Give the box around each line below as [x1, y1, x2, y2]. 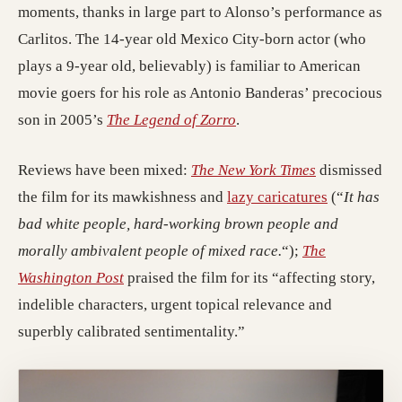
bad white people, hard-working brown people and [18, 214, 338, 232]
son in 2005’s [18, 110, 107, 128]
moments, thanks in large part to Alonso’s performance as [18, 3, 382, 21]
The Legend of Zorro [107, 110, 236, 128]
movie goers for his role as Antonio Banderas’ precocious [18, 83, 382, 101]
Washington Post [18, 268, 124, 286]
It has [344, 188, 380, 205]
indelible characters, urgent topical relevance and [18, 295, 332, 313]
